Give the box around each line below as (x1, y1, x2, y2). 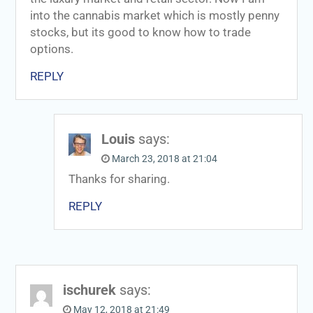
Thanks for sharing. (68, 172, 170, 186)
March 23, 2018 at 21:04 (111, 152, 217, 164)
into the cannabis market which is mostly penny (29, 8, 279, 22)
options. (29, 42, 73, 56)
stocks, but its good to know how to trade (29, 25, 251, 39)
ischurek (62, 281, 116, 298)
